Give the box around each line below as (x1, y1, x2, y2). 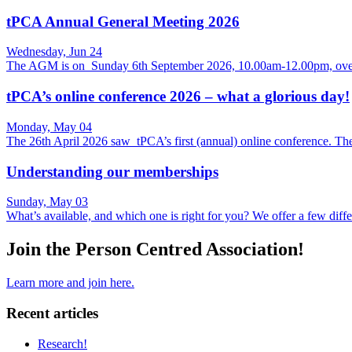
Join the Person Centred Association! (6, 239, 304, 260)
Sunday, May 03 (6, 195, 88, 209)
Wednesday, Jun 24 (6, 45, 102, 59)
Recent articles (6, 304, 98, 321)
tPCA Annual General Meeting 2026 (6, 13, 240, 30)
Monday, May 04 (6, 119, 92, 134)
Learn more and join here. (6, 276, 134, 290)
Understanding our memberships (6, 163, 218, 180)
